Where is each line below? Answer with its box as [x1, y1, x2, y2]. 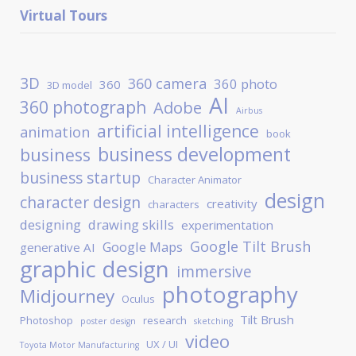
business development [97, 141, 291, 168]
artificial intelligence [96, 119, 259, 143]
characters [147, 197, 199, 212]
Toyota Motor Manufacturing [19, 339, 139, 351]
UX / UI [145, 337, 178, 352]
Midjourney [19, 284, 114, 309]
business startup [19, 168, 141, 189]
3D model [46, 78, 92, 93]
